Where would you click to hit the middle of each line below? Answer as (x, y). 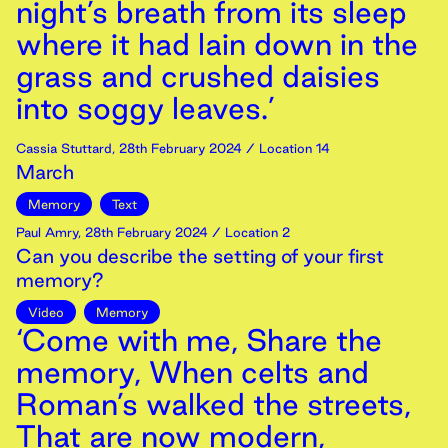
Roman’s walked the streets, (213, 404)
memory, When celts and (192, 372)
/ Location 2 (249, 232)
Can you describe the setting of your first (200, 256)
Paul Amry (47, 232)
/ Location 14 (286, 148)
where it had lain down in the (217, 44)
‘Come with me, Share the (199, 340)
